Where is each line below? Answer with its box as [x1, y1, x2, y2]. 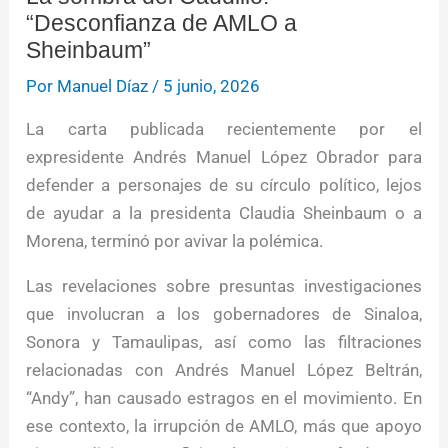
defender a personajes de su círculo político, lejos [26, 175, 422, 196]
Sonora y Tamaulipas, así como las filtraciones [26, 332, 422, 353]
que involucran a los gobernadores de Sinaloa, [26, 304, 422, 325]
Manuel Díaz [57, 76, 149, 97]
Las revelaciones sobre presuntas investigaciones [26, 276, 422, 297]
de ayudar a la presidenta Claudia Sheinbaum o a [26, 203, 422, 224]
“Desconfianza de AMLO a [26, 10, 298, 37]
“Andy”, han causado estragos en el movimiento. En [26, 388, 422, 409]
